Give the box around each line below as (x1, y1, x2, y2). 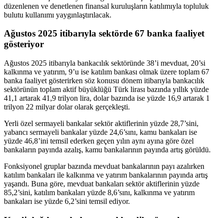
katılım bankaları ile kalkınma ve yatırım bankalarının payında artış (4, 171, 208, 180)
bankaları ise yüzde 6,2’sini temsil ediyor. (4, 197, 130, 206)
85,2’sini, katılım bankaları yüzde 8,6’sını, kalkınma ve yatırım (4, 188, 195, 197)
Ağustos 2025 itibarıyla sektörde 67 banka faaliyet (4, 28, 204, 39)
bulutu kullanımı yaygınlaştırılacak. (4, 10, 111, 19)
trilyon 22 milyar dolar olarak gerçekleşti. (4, 103, 130, 111)
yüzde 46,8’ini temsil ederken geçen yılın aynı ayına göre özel (4, 137, 194, 145)
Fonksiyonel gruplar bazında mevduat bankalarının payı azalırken (4, 162, 204, 171)
